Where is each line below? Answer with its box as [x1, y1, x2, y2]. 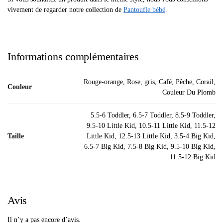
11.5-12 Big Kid [170, 153, 216, 161]
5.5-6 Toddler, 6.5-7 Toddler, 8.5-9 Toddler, [91, 111, 216, 119]
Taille [7, 132, 24, 140]
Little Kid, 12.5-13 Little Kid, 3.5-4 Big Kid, [87, 132, 216, 140]
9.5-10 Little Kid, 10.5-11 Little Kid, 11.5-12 [87, 121, 216, 129]
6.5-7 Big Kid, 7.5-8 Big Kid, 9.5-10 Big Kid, [84, 142, 216, 150]
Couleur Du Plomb [162, 88, 216, 96]
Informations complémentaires [7, 50, 139, 63]
